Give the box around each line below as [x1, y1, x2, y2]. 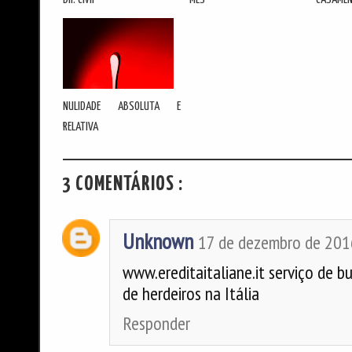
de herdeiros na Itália [123, 281, 260, 306]
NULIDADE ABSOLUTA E [62, 100, 181, 112]
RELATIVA [62, 120, 98, 133]
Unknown [123, 227, 194, 256]
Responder [123, 311, 191, 336]
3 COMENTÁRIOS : [62, 174, 184, 195]
